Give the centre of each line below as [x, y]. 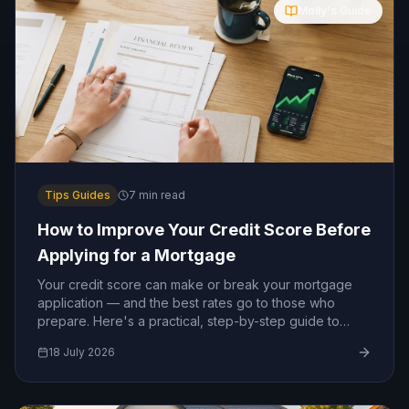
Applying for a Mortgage [136, 255]
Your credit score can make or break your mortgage [195, 284]
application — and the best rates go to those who [186, 303]
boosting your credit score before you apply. [173, 339]
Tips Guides [78, 195]
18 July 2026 [82, 352]
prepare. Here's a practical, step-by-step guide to [189, 321]
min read [161, 195]
